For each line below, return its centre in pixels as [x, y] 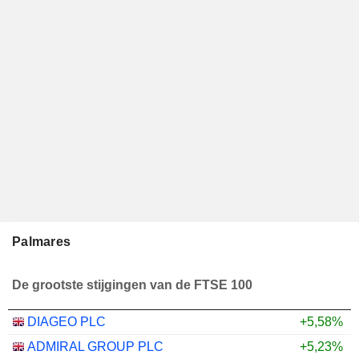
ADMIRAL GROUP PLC [95, 346]
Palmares [42, 241]
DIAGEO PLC [67, 321]
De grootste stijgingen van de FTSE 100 [132, 284]
